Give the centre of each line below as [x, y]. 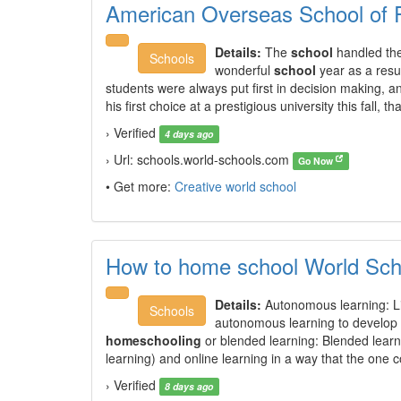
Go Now [317, 161]
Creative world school [235, 186]
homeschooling [154, 340]
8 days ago [189, 386]
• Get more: [140, 186]
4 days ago [189, 134]
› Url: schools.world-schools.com [199, 159]
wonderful [244, 70]
